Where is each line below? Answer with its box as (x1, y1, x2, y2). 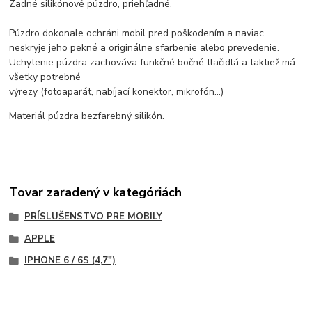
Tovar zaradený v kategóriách (9, 183, 182, 201)
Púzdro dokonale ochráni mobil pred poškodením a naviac (9, 26, 265, 40)
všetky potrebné (9, 70, 81, 84)
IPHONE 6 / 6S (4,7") (24, 254, 116, 267)
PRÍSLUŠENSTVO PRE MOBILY (24, 210, 162, 223)
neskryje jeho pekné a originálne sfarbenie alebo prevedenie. (9, 41, 280, 55)
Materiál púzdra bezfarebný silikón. (9, 109, 165, 123)
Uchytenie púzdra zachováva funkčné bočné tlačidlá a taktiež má (9, 56, 296, 70)
